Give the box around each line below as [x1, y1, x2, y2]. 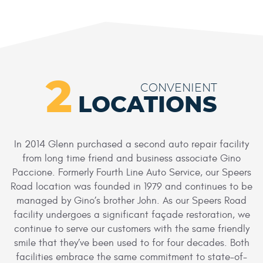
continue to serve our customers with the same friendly [14, 222, 249, 235]
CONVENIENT [140, 82, 217, 94]
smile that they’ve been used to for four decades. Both [14, 237, 249, 249]
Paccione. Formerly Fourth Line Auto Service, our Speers [12, 166, 251, 178]
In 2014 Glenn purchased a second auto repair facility [14, 138, 249, 150]
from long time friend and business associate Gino [22, 152, 241, 164]
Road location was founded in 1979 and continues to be [11, 180, 252, 193]
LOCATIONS [78, 94, 217, 117]
